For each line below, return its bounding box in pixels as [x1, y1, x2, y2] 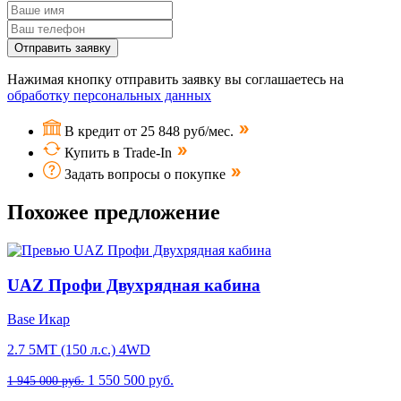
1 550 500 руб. [88, 372, 174, 388]
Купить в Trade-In [64, 145, 172, 161]
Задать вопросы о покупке [64, 166, 229, 183]
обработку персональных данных [7, 88, 211, 104]
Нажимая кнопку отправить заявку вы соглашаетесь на [7, 72, 344, 88]
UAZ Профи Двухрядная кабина [7, 275, 260, 294]
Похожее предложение [7, 200, 220, 225]
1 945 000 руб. [7, 373, 84, 388]
